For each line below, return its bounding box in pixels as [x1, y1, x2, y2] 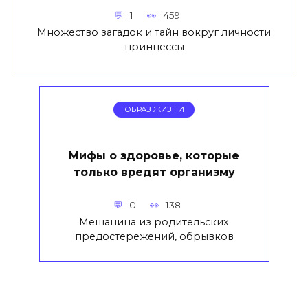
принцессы [124, 40, 184, 53]
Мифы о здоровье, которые [69, 148, 239, 162]
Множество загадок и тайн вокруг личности [37, 25, 271, 38]
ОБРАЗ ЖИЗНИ [124, 104, 184, 115]
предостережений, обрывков [74, 230, 234, 243]
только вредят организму [73, 165, 235, 179]
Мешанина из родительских [79, 215, 229, 228]
